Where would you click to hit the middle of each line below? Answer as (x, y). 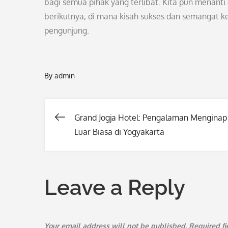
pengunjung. (67, 31)
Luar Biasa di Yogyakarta (119, 132)
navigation (107, 158)
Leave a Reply (115, 188)
